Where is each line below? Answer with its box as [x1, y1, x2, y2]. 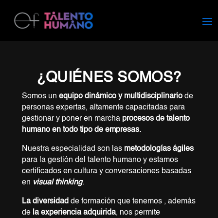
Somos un [21, 92, 59, 100]
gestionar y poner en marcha [21, 115, 122, 123]
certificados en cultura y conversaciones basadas [21, 167, 191, 175]
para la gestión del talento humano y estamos [21, 156, 178, 164]
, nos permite [115, 209, 160, 217]
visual [32, 179, 55, 186]
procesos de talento [122, 115, 190, 123]
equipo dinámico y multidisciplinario [58, 92, 184, 100]
